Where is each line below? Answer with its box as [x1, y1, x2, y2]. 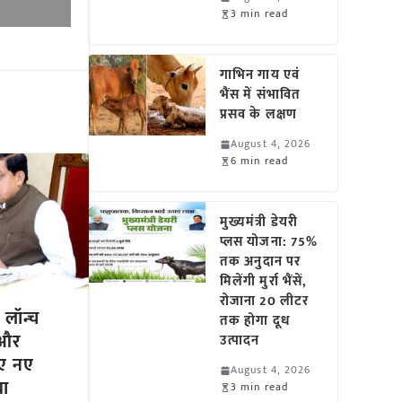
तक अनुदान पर [220, 250, 301, 273]
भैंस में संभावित [220, 83, 301, 106]
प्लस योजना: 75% [220, 231, 319, 253]
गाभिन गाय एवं [220, 64, 300, 86]
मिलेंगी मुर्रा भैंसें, [220, 270, 308, 293]
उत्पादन [220, 329, 260, 352]
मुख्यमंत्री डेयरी [220, 211, 298, 233]
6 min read [231, 152, 289, 170]
